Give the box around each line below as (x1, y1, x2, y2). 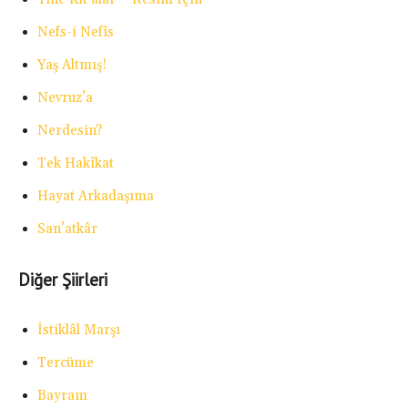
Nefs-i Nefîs (37, 24, 114, 42)
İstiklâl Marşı (37, 321, 120, 340)
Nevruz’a (37, 89, 93, 107)
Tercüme (37, 354, 94, 372)
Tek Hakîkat (37, 155, 114, 173)
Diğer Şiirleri (18, 269, 107, 291)
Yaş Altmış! (37, 56, 107, 75)
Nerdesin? (37, 122, 102, 140)
